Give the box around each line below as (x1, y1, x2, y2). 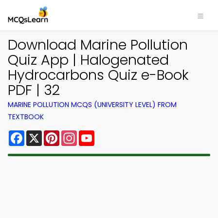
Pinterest (59, 128, 94, 140)
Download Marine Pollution (8, 35, 188, 54)
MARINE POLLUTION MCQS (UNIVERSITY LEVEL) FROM (8, 100, 177, 109)
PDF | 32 (8, 80, 60, 100)
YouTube (94, 128, 127, 140)
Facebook (24, 128, 63, 140)
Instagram (77, 128, 117, 140)
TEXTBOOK (8, 112, 44, 122)
